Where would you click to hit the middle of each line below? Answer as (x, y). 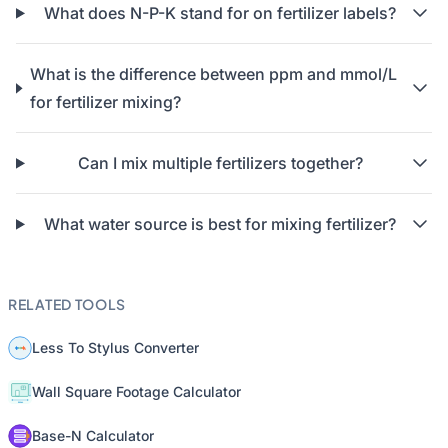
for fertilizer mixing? (106, 102)
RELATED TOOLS (67, 304)
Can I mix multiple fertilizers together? (220, 163)
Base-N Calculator (93, 436)
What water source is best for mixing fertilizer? (220, 224)
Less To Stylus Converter (115, 348)
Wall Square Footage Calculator (136, 392)
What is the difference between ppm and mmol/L (214, 74)
